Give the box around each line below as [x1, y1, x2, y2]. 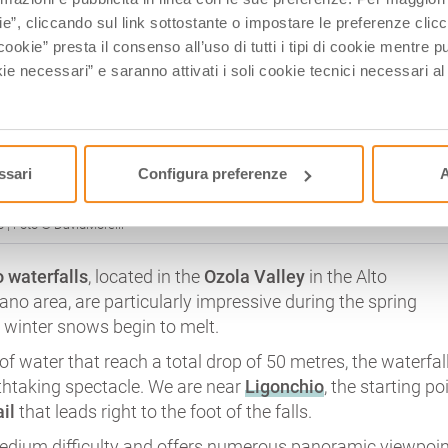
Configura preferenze [138, 165, 288, 183]
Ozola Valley [204, 266, 306, 288]
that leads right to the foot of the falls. [15, 401, 313, 423]
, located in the [88, 266, 205, 288]
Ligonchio [245, 376, 325, 398]
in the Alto [305, 266, 388, 288]
